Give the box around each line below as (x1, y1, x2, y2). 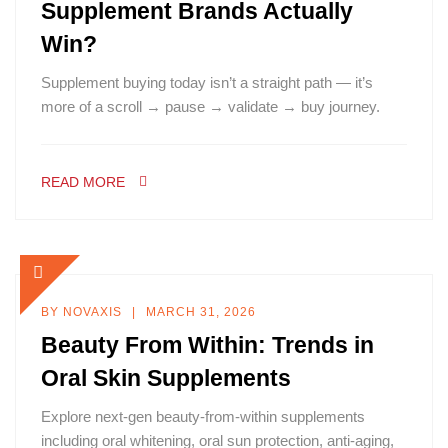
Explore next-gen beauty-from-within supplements (41, 408, 365, 425)
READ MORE (41, 174, 125, 190)
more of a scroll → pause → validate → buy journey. (41, 98, 380, 115)
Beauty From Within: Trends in (41, 332, 374, 358)
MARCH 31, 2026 (146, 305, 256, 319)
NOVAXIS (63, 305, 122, 319)
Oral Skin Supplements (41, 365, 291, 391)
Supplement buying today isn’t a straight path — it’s (41, 74, 373, 91)
